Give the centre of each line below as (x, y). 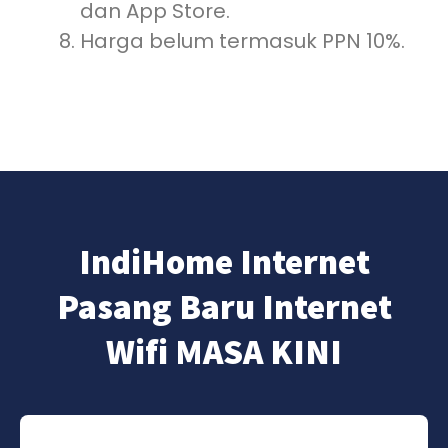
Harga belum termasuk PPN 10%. (242, 40)
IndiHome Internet (224, 261)
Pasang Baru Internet (224, 306)
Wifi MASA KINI (224, 351)
